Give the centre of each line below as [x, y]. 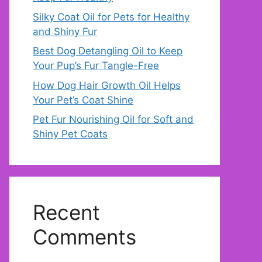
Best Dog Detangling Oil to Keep [108, 51]
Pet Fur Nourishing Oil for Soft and [113, 120]
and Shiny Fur [65, 31]
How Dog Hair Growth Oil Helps [107, 85]
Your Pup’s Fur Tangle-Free [96, 66]
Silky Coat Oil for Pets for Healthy [111, 17]
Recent [66, 213]
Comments [85, 237]
